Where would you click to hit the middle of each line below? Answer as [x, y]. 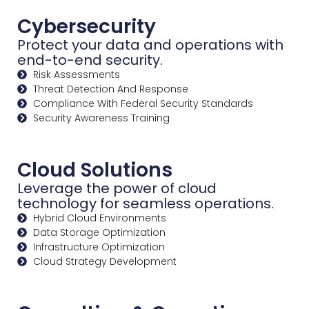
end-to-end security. [90, 60]
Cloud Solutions [95, 170]
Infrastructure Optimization [99, 247]
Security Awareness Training [101, 118]
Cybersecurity [87, 26]
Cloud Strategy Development [104, 261]
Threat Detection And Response [110, 89]
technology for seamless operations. [146, 203]
